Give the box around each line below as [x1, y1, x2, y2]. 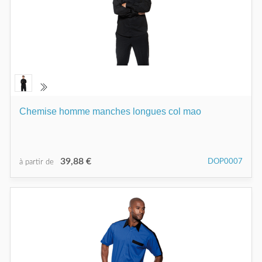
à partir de [19, 158, 56, 166]
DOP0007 [208, 157, 243, 166]
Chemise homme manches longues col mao [19, 106, 201, 116]
